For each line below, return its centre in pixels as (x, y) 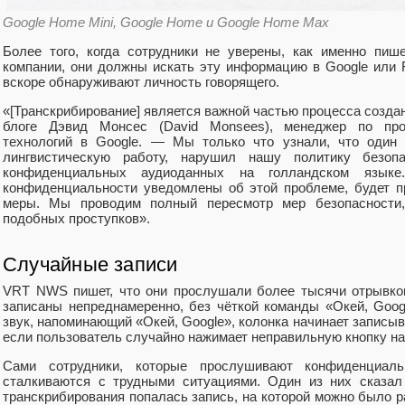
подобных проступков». (76, 219)
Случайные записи (90, 265)
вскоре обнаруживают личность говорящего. (141, 82)
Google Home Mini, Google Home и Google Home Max (166, 22)
